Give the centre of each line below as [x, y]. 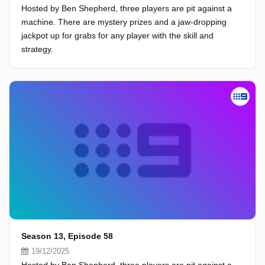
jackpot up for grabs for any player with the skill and [117, 35]
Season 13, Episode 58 [67, 236]
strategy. [37, 49]
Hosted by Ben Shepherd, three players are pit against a [127, 8]
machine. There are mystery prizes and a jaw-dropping [124, 22]
